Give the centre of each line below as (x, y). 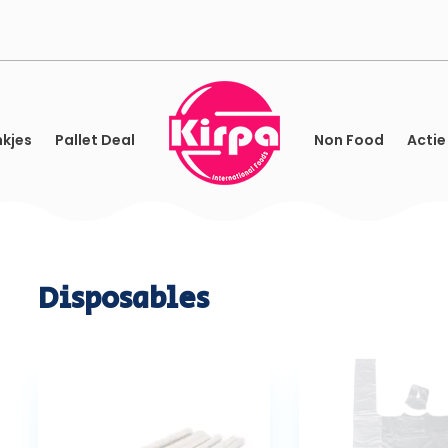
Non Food (348, 140)
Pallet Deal (94, 140)
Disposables (123, 298)
